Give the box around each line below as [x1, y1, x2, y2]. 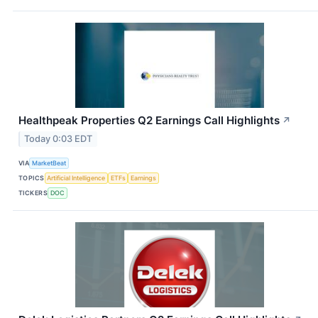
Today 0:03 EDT [24, 133, 93, 144]
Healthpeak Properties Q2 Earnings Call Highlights [18, 114, 280, 128]
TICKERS [18, 189, 48, 197]
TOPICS [18, 174, 45, 182]
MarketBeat [32, 159, 67, 168]
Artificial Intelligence [47, 174, 106, 182]
